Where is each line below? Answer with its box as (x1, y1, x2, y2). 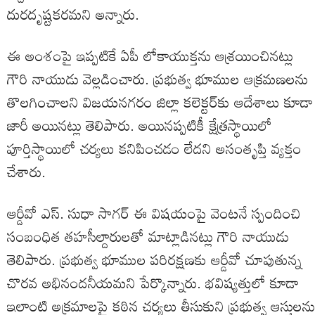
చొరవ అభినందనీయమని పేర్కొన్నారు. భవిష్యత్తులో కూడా (7, 267, 300, 297)
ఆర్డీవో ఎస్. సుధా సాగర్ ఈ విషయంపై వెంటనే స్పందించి (7, 198, 301, 228)
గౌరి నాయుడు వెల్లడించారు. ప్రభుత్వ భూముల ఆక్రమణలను (7, 63, 308, 94)
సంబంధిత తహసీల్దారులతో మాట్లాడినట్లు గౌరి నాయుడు (7, 221, 289, 251)
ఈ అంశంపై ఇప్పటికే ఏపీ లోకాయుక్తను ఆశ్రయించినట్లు (7, 40, 293, 70)
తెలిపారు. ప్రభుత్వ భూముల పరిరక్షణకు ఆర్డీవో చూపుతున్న (7, 244, 302, 274)
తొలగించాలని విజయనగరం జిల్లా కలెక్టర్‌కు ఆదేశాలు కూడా (7, 86, 314, 117)
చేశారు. (7, 156, 46, 186)
